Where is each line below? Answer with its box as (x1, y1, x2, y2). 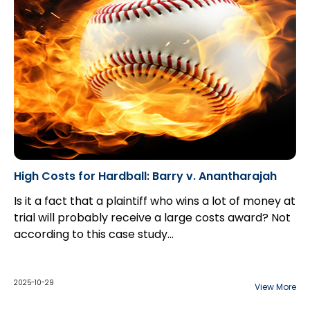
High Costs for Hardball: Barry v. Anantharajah (14, 168, 277, 184)
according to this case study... (14, 226, 174, 242)
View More (255, 281, 296, 293)
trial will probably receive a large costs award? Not (14, 210, 291, 226)
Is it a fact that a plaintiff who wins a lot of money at (14, 193, 295, 209)
